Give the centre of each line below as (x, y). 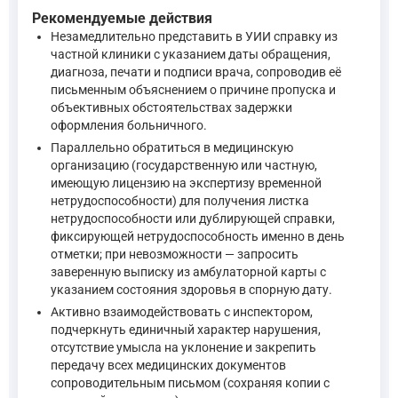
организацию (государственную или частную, (184, 166)
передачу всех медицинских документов (168, 366)
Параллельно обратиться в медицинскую (172, 148)
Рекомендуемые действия (122, 19)
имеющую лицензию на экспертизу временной (186, 183)
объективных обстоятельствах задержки (171, 108)
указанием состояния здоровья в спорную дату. (191, 290)
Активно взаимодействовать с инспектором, (182, 312)
